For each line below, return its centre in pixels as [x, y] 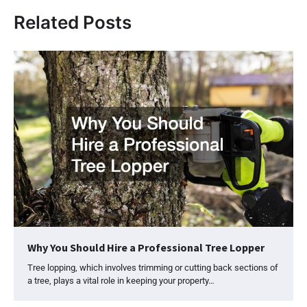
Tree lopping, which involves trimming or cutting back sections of [153, 268]
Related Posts [73, 22]
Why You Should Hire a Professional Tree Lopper [146, 248]
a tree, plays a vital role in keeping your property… [121, 281]
